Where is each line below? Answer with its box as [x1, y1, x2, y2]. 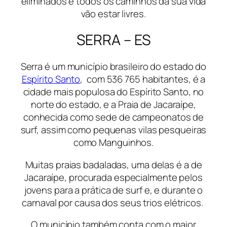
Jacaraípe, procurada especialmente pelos [24, 170, 203, 184]
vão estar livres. [81, 7, 146, 20]
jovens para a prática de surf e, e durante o [24, 183, 203, 197]
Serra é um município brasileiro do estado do [20, 60, 207, 73]
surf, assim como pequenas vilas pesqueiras [20, 123, 207, 137]
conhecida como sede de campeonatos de [23, 110, 204, 124]
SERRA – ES [76, 30, 151, 50]
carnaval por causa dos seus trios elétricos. [22, 196, 205, 209]
